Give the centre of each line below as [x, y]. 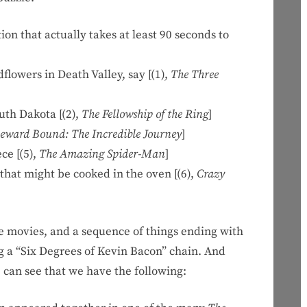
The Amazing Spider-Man [102, 155]
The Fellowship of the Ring [145, 115]
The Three [194, 75]
